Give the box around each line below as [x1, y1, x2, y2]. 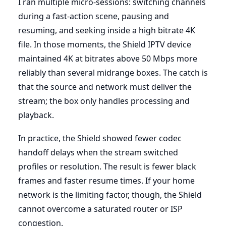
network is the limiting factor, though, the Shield [18, 189, 202, 200]
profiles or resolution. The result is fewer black [18, 160, 196, 172]
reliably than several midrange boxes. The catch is [18, 67, 208, 78]
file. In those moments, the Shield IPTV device [18, 38, 191, 50]
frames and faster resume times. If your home [18, 175, 195, 186]
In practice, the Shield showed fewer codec [18, 132, 182, 144]
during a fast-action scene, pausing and [18, 10, 169, 22]
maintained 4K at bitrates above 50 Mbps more [18, 52, 197, 64]
